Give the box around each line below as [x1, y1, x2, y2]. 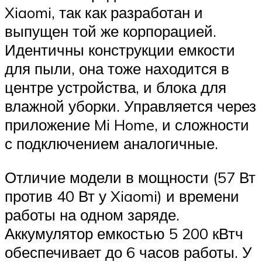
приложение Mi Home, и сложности [5, 115, 249, 135]
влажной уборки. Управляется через [5, 96, 256, 116]
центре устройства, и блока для [5, 78, 226, 97]
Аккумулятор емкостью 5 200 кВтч [5, 223, 243, 243]
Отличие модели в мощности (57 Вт [5, 167, 256, 187]
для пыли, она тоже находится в [5, 59, 229, 78]
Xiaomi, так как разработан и [5, 3, 203, 22]
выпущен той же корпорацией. [5, 22, 216, 41]
